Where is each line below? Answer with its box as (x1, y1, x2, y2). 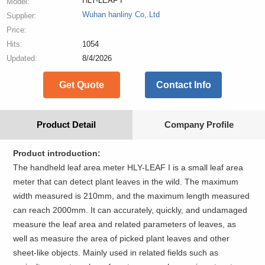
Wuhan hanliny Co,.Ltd (82, 9, 160, 19)
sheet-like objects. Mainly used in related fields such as (13, 248, 219, 258)
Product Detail (37, 119, 96, 130)
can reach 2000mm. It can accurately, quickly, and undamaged (13, 205, 248, 215)
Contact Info (156, 79, 211, 90)
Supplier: (7, 11, 37, 20)
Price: (7, 25, 27, 34)
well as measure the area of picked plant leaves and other (13, 234, 230, 244)
